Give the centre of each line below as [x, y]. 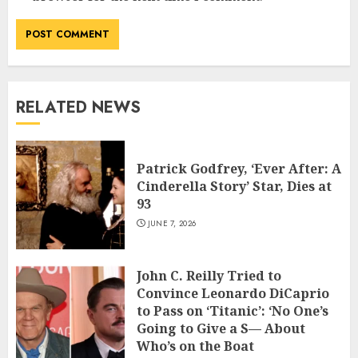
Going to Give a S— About [221, 329]
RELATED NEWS [78, 108]
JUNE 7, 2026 [172, 224]
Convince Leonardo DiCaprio [233, 294]
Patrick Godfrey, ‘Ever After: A [239, 169]
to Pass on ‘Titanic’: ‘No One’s [233, 311]
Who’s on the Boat [195, 346]
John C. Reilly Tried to [209, 276]
